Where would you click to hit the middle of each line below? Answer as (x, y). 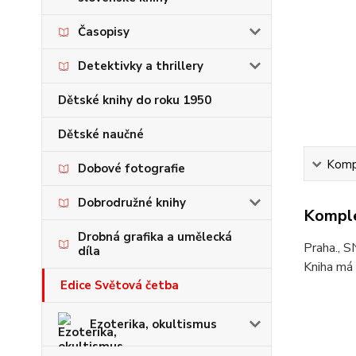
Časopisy (104, 32)
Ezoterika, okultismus (153, 324)
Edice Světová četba (120, 285)
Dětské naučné (101, 134)
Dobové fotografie (132, 168)
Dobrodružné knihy (132, 203)
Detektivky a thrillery (141, 66)
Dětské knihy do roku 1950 (135, 100)
